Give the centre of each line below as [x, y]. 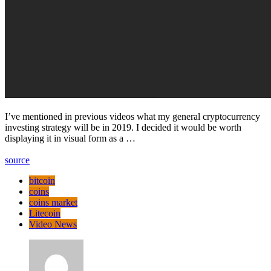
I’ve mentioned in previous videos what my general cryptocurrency [132, 116]
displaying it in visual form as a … [70, 138]
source [17, 160]
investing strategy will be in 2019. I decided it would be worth [123, 127]
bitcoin [42, 180]
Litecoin [45, 213]
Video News [53, 224]
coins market [53, 202]
